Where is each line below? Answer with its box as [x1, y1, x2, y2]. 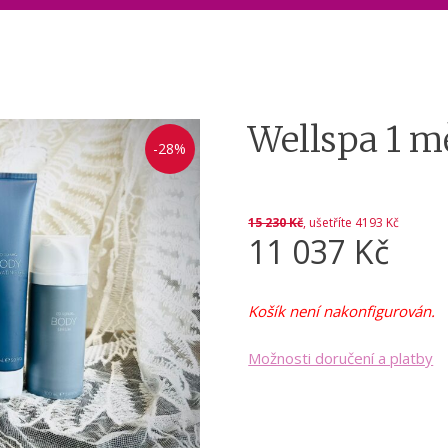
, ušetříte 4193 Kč [303, 214, 400, 231]
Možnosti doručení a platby [248, 347, 434, 368]
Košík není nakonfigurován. [248, 300, 436, 321]
